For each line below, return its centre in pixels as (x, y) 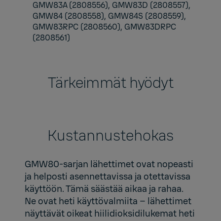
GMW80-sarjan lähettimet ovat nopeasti (109, 165)
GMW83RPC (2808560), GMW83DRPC (105, 27)
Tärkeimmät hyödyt (110, 83)
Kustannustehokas (110, 136)
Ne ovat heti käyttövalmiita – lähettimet (108, 202)
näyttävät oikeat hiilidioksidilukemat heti (110, 214)
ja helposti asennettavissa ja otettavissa (108, 177)
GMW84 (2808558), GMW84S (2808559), (110, 16)
